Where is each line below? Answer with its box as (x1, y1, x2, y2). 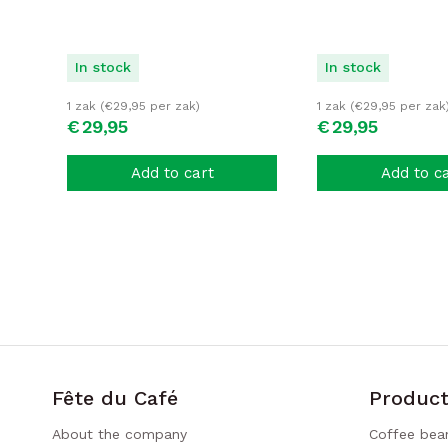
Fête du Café (52, 386, 178, 410)
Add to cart (130, 163, 214, 182)
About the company (52, 426, 187, 442)
